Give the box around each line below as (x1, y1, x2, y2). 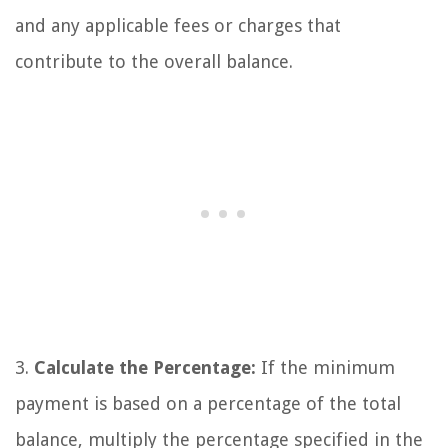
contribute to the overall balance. (15, 51, 293, 72)
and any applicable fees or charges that (15, 15, 341, 36)
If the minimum (256, 357, 395, 378)
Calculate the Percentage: (34, 357, 256, 378)
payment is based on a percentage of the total (15, 393, 401, 414)
